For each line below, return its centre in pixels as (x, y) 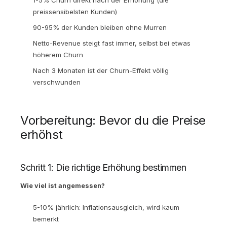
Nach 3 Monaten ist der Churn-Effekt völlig (101, 70)
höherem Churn (58, 54)
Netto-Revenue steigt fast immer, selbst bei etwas (112, 43)
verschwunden (57, 82)
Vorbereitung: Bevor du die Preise (113, 120)
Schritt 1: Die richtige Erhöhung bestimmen (103, 167)
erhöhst (42, 134)
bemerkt (46, 219)
